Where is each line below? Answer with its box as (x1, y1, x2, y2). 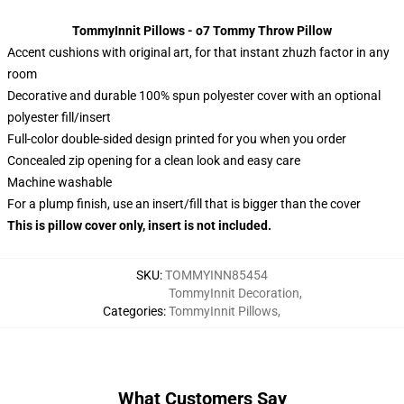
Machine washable (7, 175, 112, 189)
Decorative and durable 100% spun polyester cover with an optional (7, 88, 381, 103)
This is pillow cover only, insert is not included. (7, 218, 271, 233)
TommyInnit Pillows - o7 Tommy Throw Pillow (72, 23, 332, 38)
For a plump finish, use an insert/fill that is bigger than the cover (7, 197, 361, 211)
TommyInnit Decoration (168, 286, 299, 300)
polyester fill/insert (7, 110, 111, 124)
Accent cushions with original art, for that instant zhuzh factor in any (7, 45, 390, 60)
